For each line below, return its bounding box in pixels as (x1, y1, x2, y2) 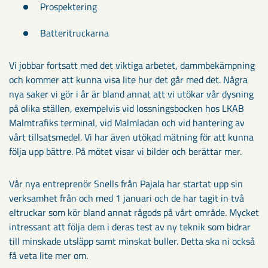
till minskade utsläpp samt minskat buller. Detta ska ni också (9, 234, 255, 249)
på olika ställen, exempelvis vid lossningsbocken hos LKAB (9, 101, 244, 116)
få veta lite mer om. (9, 248, 90, 263)
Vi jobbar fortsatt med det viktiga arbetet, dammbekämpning (9, 58, 255, 73)
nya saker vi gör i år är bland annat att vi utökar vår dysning (9, 87, 254, 102)
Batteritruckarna (40, 26, 111, 41)
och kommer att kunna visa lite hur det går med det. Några (9, 72, 248, 87)
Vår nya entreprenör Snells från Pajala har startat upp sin (9, 176, 243, 191)
